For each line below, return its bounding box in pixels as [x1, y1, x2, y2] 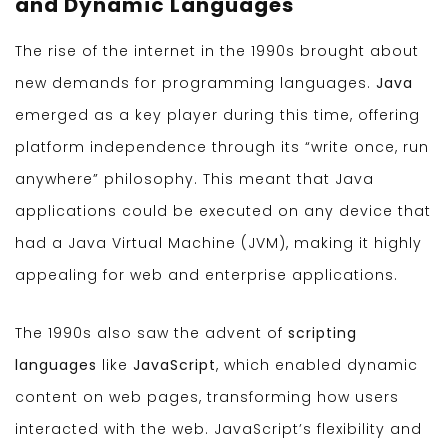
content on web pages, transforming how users [15, 387, 399, 408]
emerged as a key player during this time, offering [15, 105, 420, 126]
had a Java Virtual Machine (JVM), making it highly [15, 233, 422, 254]
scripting [288, 323, 357, 344]
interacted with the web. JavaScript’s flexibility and [15, 419, 422, 440]
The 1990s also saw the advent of [15, 323, 288, 344]
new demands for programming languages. [15, 73, 376, 94]
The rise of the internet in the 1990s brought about [15, 41, 419, 62]
